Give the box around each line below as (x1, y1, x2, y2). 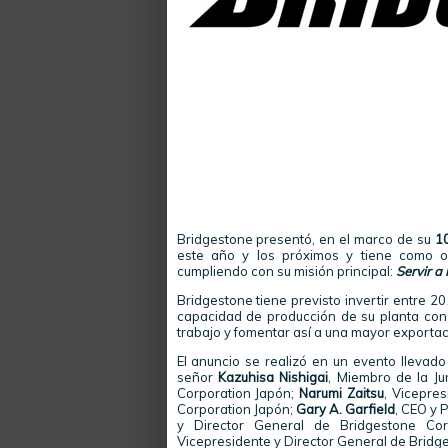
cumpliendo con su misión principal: (176, 263, 396, 279)
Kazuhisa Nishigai (217, 369, 329, 385)
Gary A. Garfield (295, 401, 395, 417)
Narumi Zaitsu (299, 385, 384, 401)
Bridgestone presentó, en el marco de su (176, 231, 435, 247)
